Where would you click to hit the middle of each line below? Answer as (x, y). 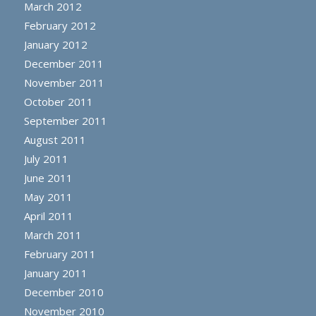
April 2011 (48, 215)
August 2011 (55, 139)
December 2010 (63, 292)
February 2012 (60, 25)
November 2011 (64, 82)
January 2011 (55, 273)
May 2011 (48, 196)
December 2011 (63, 63)
